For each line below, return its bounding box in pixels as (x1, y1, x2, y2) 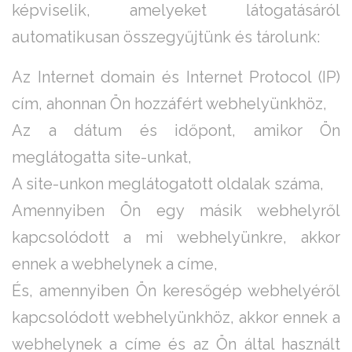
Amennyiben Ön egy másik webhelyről (12, 201, 340, 221)
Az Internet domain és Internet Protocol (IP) (12, 68, 340, 87)
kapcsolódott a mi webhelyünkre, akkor (12, 228, 340, 247)
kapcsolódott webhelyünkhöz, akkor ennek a (12, 308, 340, 328)
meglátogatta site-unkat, (12, 148, 192, 167)
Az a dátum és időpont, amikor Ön (12, 121, 340, 141)
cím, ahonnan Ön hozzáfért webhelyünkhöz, (12, 94, 327, 114)
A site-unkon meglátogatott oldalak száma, (12, 174, 324, 194)
